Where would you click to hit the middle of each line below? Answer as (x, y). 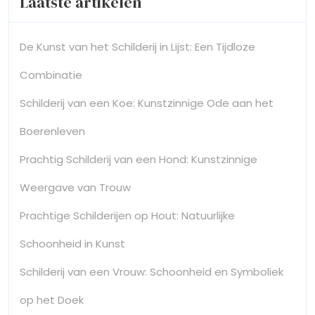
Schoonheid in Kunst (72, 243)
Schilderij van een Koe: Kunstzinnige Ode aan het (147, 103)
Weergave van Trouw (75, 187)
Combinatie (51, 75)
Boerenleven (52, 131)
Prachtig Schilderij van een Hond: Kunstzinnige (139, 159)
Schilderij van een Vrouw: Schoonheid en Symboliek (152, 271)
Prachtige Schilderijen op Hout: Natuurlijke (127, 215)
